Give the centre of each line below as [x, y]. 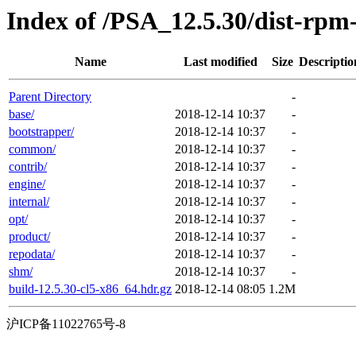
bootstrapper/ [41, 132]
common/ [32, 149]
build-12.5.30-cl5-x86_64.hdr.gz [90, 289]
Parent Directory [50, 97]
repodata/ [32, 254]
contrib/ [28, 167]
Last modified [220, 62]
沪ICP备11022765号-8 [66, 324]
